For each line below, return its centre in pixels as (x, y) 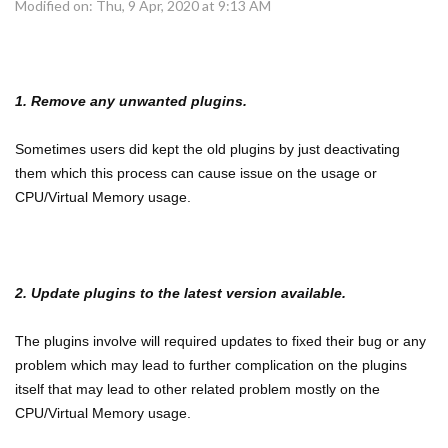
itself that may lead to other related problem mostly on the (197, 389)
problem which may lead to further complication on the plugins (211, 365)
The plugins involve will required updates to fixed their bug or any (220, 341)
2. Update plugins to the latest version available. (180, 293)
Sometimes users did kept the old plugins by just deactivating (207, 149)
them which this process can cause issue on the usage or (196, 173)
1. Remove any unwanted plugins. (131, 101)
